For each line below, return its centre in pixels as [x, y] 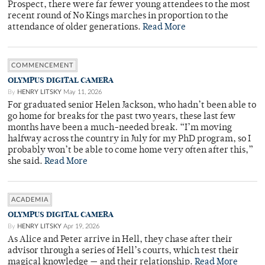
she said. [26, 162]
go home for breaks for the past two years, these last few [122, 117]
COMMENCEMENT [43, 66]
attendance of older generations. [75, 28]
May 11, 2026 [83, 92]
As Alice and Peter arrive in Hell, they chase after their [120, 240]
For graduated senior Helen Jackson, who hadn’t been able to [132, 106]
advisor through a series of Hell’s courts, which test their [123, 251]
